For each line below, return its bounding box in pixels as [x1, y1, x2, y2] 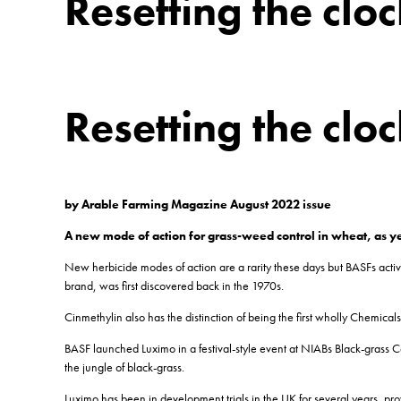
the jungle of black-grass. [64, 358, 184, 375]
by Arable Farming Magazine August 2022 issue [64, 195, 331, 212]
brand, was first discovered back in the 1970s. [64, 277, 284, 294]
